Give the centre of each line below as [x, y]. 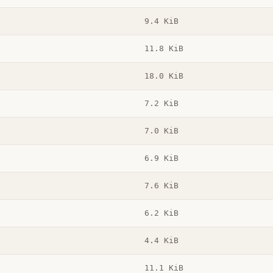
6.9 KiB [161, 158]
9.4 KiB [161, 21]
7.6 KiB [161, 186]
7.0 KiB [161, 131]
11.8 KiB [164, 49]
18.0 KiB [164, 76]
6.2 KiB [161, 213]
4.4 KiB [161, 241]
